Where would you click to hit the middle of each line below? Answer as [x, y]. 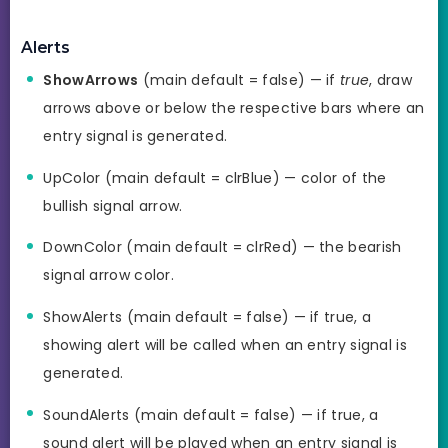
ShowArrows [91, 80]
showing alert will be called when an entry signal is [225, 345]
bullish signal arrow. [113, 205]
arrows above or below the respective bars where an [234, 108]
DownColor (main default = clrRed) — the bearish [222, 247]
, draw [391, 80]
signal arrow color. [109, 275]
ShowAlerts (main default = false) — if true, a [207, 317]
